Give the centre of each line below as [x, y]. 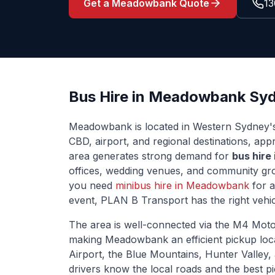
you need [92, 185]
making [87, 239]
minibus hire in [151, 185]
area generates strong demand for [150, 156]
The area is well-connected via [142, 225]
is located [157, 126]
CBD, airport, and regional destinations [158, 141]
